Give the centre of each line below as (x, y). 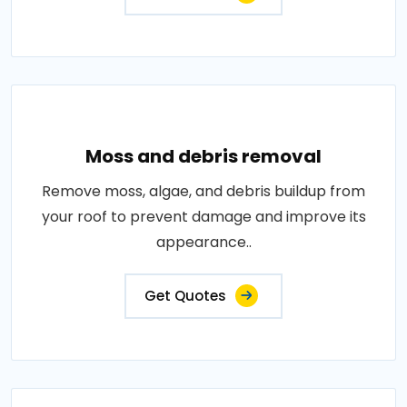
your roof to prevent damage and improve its (203, 217)
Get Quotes (185, 296)
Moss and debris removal (203, 156)
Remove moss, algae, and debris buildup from (203, 191)
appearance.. (203, 242)
